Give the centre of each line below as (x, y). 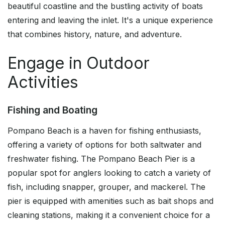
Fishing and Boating (52, 110)
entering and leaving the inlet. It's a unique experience (110, 20)
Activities (43, 82)
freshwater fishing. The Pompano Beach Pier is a (101, 159)
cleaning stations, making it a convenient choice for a (109, 215)
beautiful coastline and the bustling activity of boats (105, 6)
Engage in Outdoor (79, 63)
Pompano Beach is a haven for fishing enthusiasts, (104, 131)
